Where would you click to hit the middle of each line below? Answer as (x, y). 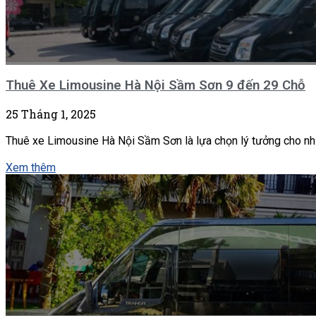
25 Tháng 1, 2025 (51, 114)
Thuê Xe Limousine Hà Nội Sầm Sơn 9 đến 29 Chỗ (156, 86)
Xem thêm (31, 168)
